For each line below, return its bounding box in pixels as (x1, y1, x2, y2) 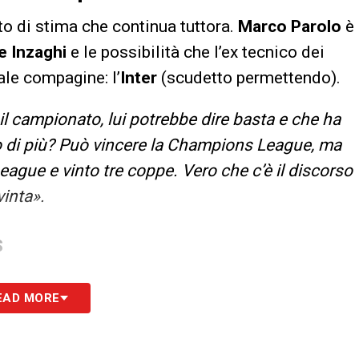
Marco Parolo (238, 17, 341, 37)
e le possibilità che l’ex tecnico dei (71, 42, 325, 63)
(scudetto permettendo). (157, 68, 345, 88)
